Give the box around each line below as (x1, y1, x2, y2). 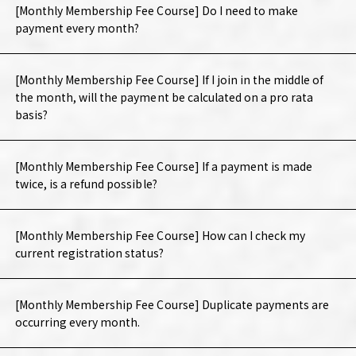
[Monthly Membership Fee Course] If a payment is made (14, 158, 313, 175)
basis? (14, 106, 48, 123)
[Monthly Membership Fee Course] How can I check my (14, 227, 306, 244)
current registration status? (14, 245, 164, 261)
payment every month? (14, 20, 140, 37)
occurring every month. (14, 314, 141, 331)
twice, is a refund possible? (14, 176, 157, 192)
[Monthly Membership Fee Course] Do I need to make (14, 2, 299, 19)
